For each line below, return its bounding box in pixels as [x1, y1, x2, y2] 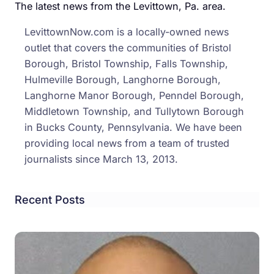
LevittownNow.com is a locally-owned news [24, 26, 229, 39]
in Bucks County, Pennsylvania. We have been [24, 121, 242, 134]
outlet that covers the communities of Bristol [24, 42, 231, 54]
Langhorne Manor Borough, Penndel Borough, [24, 89, 244, 102]
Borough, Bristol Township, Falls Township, [24, 57, 228, 70]
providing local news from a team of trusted [24, 137, 229, 150]
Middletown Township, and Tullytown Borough [24, 105, 244, 118]
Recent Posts [15, 192, 85, 206]
